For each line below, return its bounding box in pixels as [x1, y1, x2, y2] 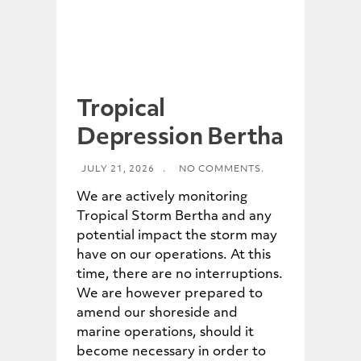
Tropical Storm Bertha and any [77, 210, 272, 223]
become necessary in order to [77, 345, 266, 359]
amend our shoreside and [77, 306, 238, 320]
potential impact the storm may [77, 229, 277, 243]
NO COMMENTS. [179, 164, 264, 174]
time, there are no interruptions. [77, 268, 283, 281]
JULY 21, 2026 [81, 164, 155, 174]
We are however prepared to [77, 287, 263, 301]
